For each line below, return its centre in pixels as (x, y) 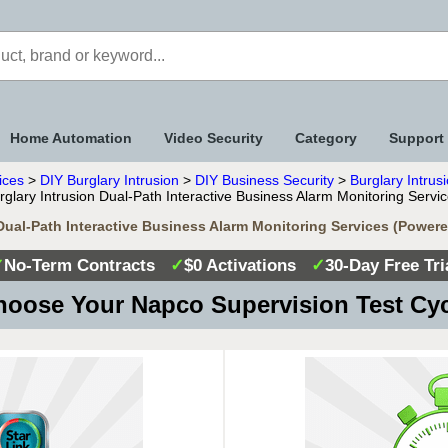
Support (416, 138)
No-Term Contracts (86, 265)
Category (326, 138)
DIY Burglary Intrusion (109, 180)
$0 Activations (247, 265)
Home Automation (71, 138)
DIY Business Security (264, 180)
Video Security (213, 138)
